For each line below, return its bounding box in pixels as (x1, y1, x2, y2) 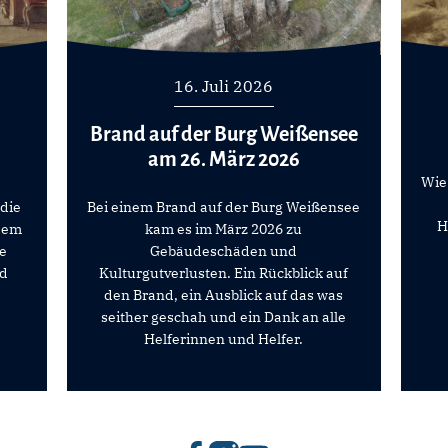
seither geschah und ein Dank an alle (101, 307, 347, 326)
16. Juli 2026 (174, 75, 274, 96)
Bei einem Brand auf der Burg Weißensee (87, 197, 361, 216)
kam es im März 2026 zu (145, 219, 303, 238)
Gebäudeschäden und (150, 241, 298, 260)
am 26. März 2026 (147, 147, 300, 170)
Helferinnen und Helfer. (144, 329, 304, 348)
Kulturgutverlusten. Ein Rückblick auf (99, 263, 349, 282)
